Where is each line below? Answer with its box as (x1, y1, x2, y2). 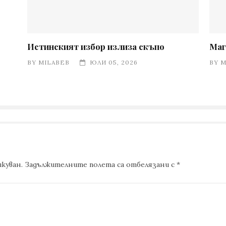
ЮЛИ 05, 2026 (90, 59, 138, 66)
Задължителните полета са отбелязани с (25, 160, 177, 169)
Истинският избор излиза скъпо (27, 41, 165, 52)
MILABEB (38, 59, 70, 66)
